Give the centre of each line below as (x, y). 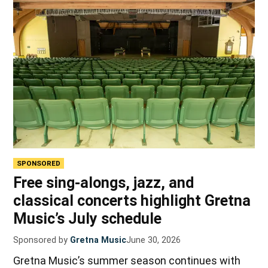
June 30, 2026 (154, 240)
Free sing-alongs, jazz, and (104, 183)
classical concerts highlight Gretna (132, 201)
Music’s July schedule (88, 219)
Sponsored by (41, 240)
